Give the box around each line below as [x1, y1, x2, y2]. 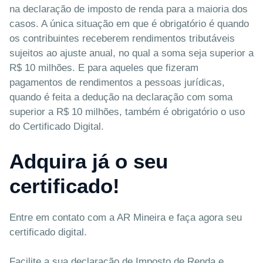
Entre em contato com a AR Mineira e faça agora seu [9, 211, 242, 223]
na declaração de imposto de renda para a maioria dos [9, 4, 248, 15]
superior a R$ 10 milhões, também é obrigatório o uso [9, 106, 245, 118]
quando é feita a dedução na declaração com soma [9, 92, 232, 103]
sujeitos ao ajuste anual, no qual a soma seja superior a [9, 48, 254, 59]
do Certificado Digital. [9, 121, 104, 133]
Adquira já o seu [9, 149, 168, 173]
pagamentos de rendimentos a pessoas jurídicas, [9, 77, 225, 89]
